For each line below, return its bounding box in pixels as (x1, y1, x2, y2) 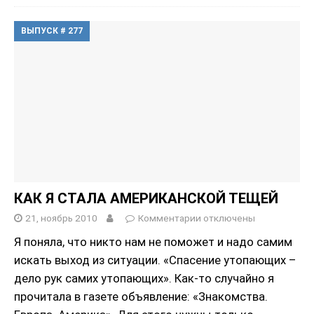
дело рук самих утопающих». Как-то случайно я (14, 271, 274, 285)
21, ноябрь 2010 (25, 212, 97, 224)
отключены (201, 212, 255, 224)
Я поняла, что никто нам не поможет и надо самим (14, 234, 292, 249)
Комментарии (138, 212, 201, 224)
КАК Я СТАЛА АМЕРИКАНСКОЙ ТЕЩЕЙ (14, 189, 278, 207)
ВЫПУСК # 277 (21, 26, 83, 36)
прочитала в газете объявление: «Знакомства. (14, 289, 268, 303)
